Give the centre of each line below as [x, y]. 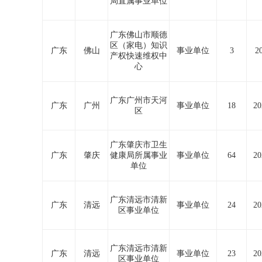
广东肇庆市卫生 [139, 145]
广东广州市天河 [139, 100]
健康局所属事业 [139, 155]
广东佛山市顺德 [139, 35]
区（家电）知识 [139, 45]
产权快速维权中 [139, 56]
